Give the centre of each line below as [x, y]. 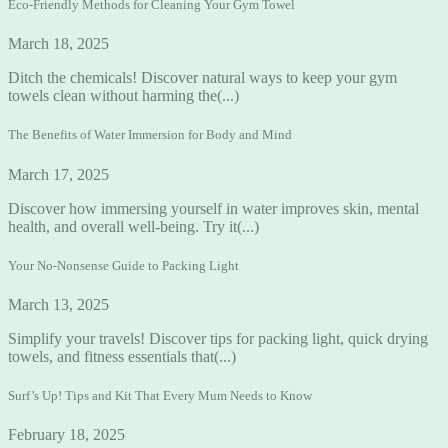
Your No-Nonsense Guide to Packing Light [123, 265]
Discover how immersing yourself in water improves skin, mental [213, 208]
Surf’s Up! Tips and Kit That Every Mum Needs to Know [160, 396]
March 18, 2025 [58, 44]
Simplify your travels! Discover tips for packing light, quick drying [218, 338]
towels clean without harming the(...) [123, 96]
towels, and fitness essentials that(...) [122, 356]
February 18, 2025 [66, 435]
